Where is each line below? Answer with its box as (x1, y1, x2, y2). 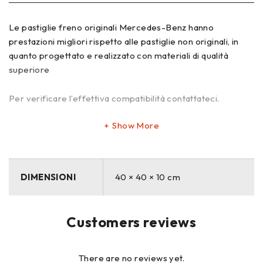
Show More (112, 119, 159, 131)
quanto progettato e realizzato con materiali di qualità (9, 49, 228, 61)
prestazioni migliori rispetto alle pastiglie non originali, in (9, 35, 239, 47)
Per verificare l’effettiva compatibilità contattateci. (9, 92, 220, 104)
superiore (9, 63, 50, 75)
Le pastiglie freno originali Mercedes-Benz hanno (9, 21, 214, 33)
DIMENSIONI (21, 171, 76, 183)
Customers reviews (66, 213, 197, 231)
